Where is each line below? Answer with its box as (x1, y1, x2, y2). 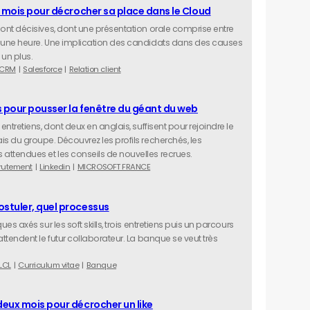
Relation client (69, 64, 121, 73)
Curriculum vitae (18, 260, 80, 269)
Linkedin (39, 163, 71, 172)
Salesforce (23, 64, 62, 73)
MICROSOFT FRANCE (77, 163, 151, 172)
